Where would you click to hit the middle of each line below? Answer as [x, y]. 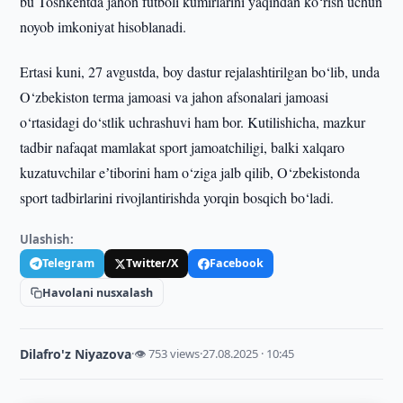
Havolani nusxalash [98, 292]
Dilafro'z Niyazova [76, 354]
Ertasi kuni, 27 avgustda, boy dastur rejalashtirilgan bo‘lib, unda [200, 72]
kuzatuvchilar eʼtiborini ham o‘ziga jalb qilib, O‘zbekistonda [190, 172]
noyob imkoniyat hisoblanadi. [103, 27]
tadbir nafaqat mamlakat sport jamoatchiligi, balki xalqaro [183, 147]
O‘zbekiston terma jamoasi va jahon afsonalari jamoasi [175, 97]
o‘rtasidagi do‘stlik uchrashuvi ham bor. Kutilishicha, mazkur [193, 122]
